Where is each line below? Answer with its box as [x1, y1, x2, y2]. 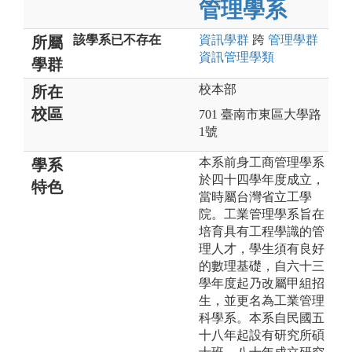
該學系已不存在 [73, 32, 161, 46]
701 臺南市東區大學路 [199, 107, 321, 121]
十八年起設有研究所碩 [199, 328, 324, 342]
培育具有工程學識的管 [199, 224, 324, 238]
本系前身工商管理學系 [199, 155, 324, 169]
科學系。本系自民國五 [199, 310, 324, 324]
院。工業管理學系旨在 [199, 207, 324, 221]
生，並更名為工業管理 [199, 293, 324, 307]
